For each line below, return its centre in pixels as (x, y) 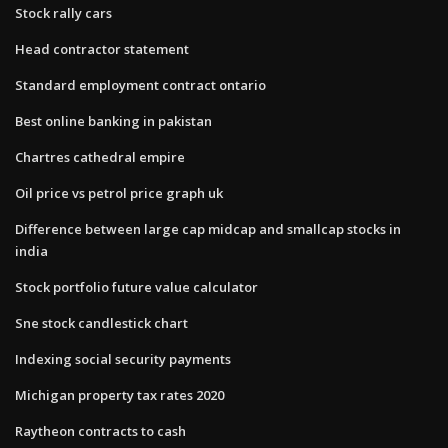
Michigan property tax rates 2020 (119, 394)
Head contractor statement (102, 48)
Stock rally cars (63, 12)
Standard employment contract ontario (140, 84)
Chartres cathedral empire (100, 156)
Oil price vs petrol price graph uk (119, 192)
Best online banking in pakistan (113, 120)
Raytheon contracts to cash (100, 430)
